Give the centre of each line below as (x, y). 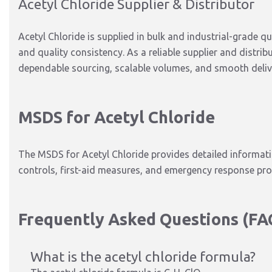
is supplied (111, 36)
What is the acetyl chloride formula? (143, 257)
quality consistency (80, 52)
